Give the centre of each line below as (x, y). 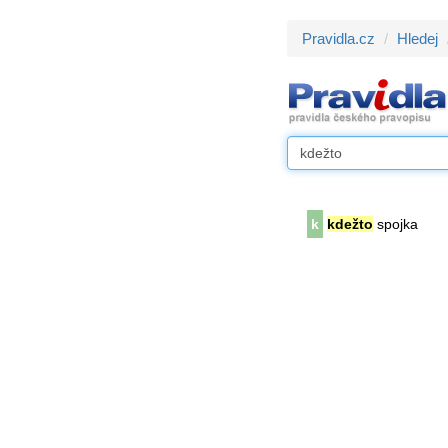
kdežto (350, 224)
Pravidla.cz (338, 38)
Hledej (417, 38)
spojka (395, 224)
